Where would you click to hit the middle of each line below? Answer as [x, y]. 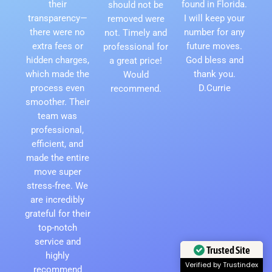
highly [58, 255]
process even [58, 88]
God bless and [214, 60]
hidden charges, [57, 60]
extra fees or [57, 46]
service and [57, 241]
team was [58, 116]
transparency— [57, 18]
